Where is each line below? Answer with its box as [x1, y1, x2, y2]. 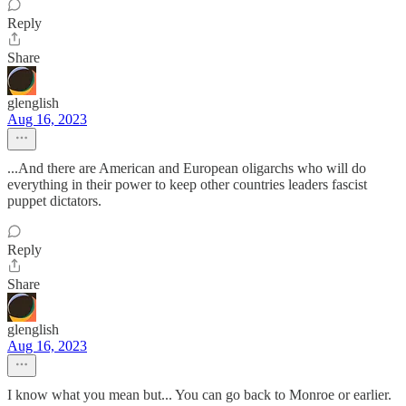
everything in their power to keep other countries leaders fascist [7, 177, 367, 192]
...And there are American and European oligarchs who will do [7, 160, 366, 176]
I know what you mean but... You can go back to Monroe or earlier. [7, 387, 391, 402]
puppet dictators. [7, 193, 101, 208]
